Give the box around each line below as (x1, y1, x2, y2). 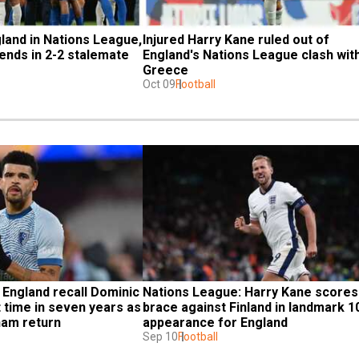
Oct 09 (143, 77, 175, 91)
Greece (143, 62, 188, 78)
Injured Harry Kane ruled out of (143, 31, 329, 47)
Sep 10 (143, 329, 178, 343)
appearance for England (143, 314, 288, 330)
